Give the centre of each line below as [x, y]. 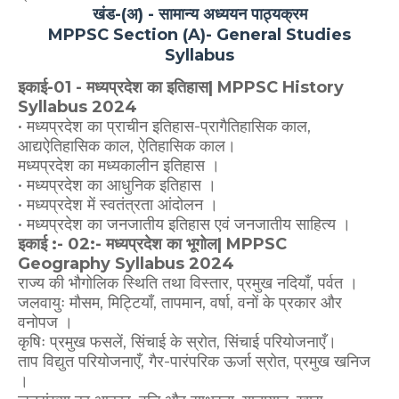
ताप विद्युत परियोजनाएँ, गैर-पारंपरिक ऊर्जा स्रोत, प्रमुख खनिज [194, 362]
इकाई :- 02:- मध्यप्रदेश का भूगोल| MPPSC [152, 244]
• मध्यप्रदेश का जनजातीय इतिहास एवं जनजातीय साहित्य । [184, 225]
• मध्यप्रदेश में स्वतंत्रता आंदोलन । [118, 205]
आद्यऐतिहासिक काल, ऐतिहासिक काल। [127, 147]
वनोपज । [45, 323]
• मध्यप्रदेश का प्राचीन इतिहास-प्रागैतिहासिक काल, [164, 127]
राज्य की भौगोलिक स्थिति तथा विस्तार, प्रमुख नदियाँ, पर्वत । [188, 284]
